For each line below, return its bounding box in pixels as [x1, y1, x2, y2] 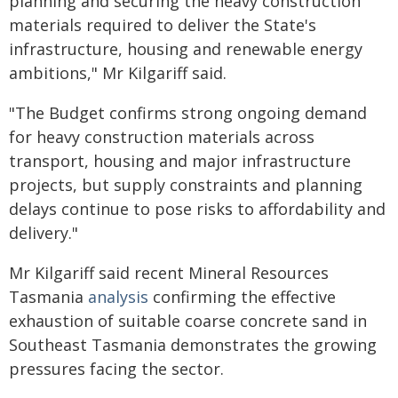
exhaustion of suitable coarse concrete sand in [9, 310, 367, 331]
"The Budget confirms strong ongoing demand [9, 102, 367, 123]
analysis [88, 286, 148, 307]
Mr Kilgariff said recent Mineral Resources [9, 262, 329, 283]
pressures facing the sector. [9, 358, 224, 379]
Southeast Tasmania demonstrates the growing [9, 334, 377, 355]
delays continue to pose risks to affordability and [9, 198, 386, 219]
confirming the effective [148, 286, 336, 307]
